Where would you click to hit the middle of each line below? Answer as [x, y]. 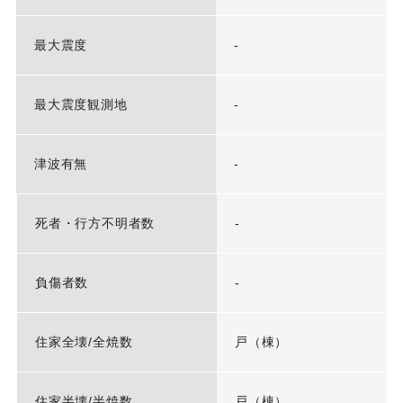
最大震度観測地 [81, 105]
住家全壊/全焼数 [84, 342]
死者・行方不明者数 [95, 224]
